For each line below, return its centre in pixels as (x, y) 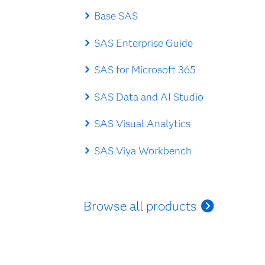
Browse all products (140, 206)
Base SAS (116, 16)
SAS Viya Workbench (143, 150)
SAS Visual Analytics (142, 124)
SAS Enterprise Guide (143, 43)
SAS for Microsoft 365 (145, 70)
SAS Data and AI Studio (148, 96)
